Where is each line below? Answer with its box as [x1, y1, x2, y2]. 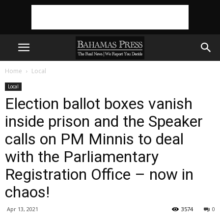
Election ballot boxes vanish [5, 94, 192, 113]
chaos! [5, 183, 50, 201]
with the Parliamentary [5, 147, 159, 166]
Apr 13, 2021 [7, 205, 38, 213]
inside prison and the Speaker [5, 112, 203, 131]
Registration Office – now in [5, 165, 193, 184]
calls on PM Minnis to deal [5, 130, 184, 148]
